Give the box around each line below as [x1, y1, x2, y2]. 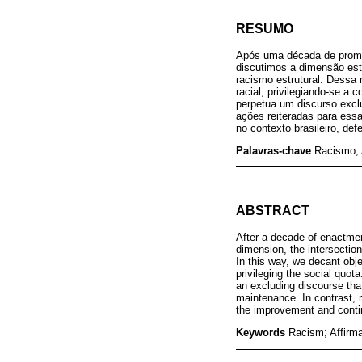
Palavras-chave [236, 144, 314, 157]
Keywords [236, 326, 288, 339]
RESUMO [236, 22, 293, 36]
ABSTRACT [236, 204, 309, 218]
